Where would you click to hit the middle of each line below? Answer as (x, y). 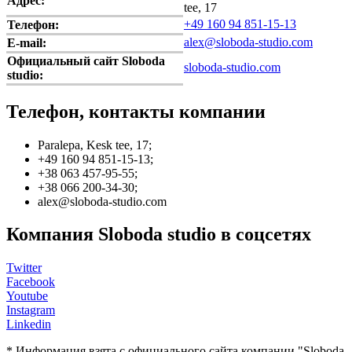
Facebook (31, 282)
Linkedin (29, 324)
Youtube (27, 296)
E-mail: (27, 42)
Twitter (24, 268)
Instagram (31, 310)
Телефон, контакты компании (136, 111)
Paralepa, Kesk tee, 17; (95, 145)
